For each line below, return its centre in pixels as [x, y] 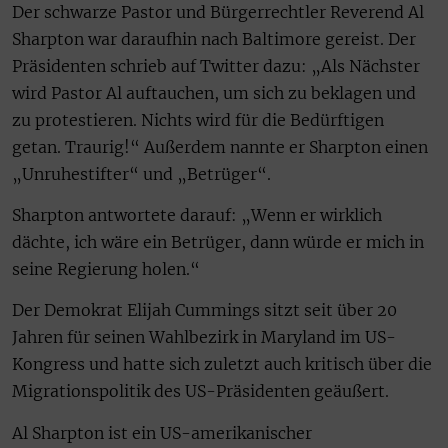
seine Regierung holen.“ [106, 268]
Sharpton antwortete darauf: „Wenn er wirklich [197, 214]
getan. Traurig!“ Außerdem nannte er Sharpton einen [220, 146]
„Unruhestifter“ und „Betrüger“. [141, 173]
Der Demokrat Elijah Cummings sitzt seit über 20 [204, 310]
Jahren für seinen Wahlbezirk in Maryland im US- [204, 337]
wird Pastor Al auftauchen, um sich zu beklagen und [214, 92]
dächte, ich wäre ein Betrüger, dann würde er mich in [218, 241]
